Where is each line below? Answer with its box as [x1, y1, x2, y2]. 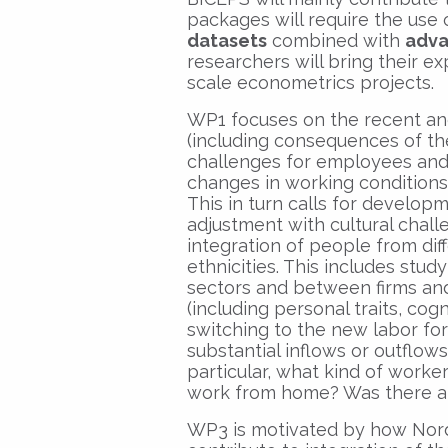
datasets [187, 29, 267, 51]
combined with [267, 29, 405, 51]
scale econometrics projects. [187, 71, 434, 93]
